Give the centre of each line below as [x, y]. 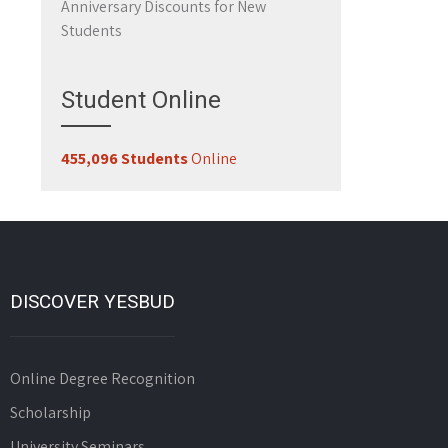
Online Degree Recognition [102, 378]
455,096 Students [124, 158]
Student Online [141, 100]
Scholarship [50, 412]
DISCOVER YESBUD [92, 301]
